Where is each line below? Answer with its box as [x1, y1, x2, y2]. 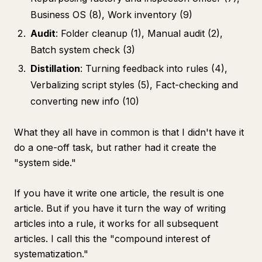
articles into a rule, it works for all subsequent [14, 218, 218, 229]
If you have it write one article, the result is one [14, 187, 224, 199]
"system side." [14, 157, 76, 168]
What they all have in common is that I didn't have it [14, 126, 244, 138]
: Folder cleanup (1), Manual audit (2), [56, 27, 223, 39]
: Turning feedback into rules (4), [80, 63, 227, 74]
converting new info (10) [30, 95, 139, 107]
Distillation [30, 63, 80, 74]
